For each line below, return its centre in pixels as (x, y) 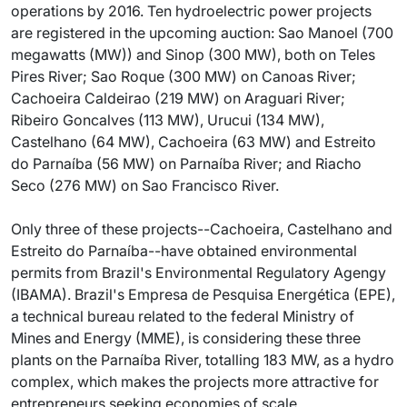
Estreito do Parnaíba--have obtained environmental (184, 251)
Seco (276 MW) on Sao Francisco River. (145, 185)
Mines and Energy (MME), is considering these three (186, 338)
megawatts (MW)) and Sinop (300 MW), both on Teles (193, 55)
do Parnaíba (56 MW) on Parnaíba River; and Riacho (186, 164)
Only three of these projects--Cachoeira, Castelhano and (202, 229)
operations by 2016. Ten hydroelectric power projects (191, 11)
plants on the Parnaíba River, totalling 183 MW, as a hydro (203, 360)
